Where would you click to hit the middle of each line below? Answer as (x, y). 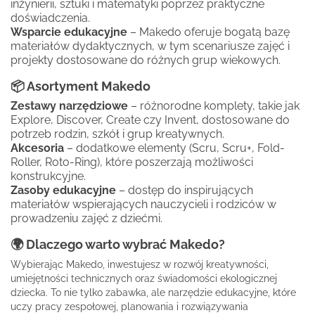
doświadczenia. (50, 18)
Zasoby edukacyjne (63, 190)
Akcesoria (37, 148)
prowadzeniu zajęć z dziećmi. (86, 218)
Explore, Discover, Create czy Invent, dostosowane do (150, 120)
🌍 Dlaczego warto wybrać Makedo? (118, 244)
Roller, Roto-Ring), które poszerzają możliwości (132, 162)
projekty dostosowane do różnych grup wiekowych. (146, 60)
